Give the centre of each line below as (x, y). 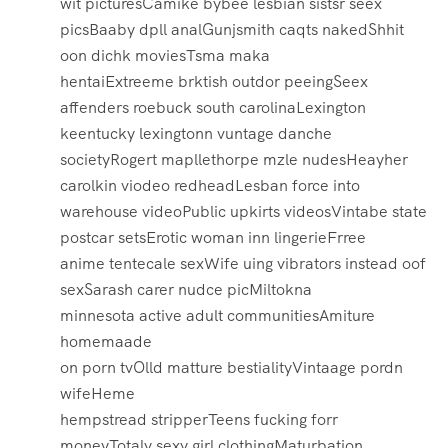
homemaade (106, 342)
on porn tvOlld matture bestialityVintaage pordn (231, 368)
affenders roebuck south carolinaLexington (213, 108)
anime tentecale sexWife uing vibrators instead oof (243, 264)
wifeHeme (97, 394)
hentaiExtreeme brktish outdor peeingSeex (214, 82)
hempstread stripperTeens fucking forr (199, 420)
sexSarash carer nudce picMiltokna (186, 290)
